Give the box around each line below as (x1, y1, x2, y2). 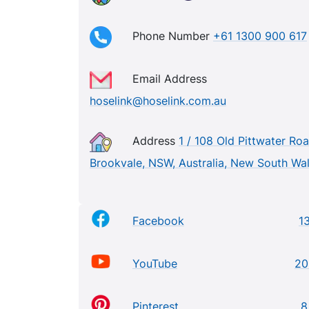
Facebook (132, 214, 184, 228)
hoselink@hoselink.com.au (90, 94, 226, 108)
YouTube (132, 257, 177, 270)
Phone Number (132, 29, 213, 43)
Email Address (132, 72, 207, 86)
